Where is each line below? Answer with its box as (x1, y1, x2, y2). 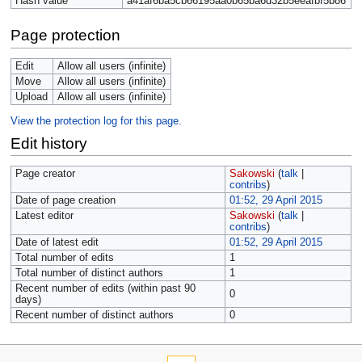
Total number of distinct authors (15, 267, 163, 280)
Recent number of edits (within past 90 (15, 283, 196, 295)
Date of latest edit (15, 237, 99, 249)
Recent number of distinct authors (15, 309, 174, 322)
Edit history (10, 134, 87, 152)
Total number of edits (15, 252, 114, 264)
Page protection (10, 27, 120, 44)
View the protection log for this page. (10, 116, 182, 128)
